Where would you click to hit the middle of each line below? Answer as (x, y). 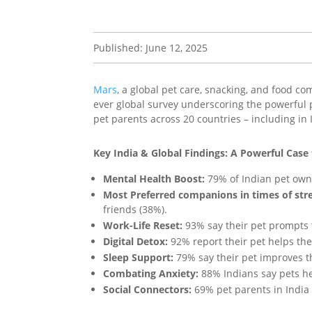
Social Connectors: (148, 290)
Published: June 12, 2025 (151, 48)
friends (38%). (135, 210)
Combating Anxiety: (151, 274)
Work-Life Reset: (143, 226)
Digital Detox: (136, 242)
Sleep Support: (140, 258)
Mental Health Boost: (154, 179)
